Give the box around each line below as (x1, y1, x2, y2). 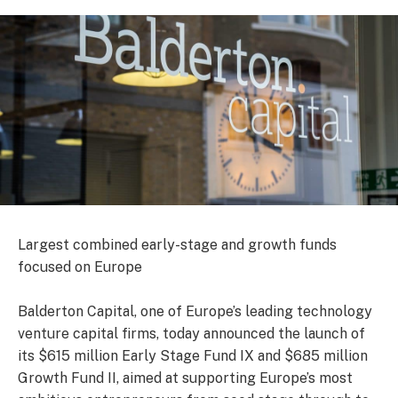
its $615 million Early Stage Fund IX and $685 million (18, 346, 368, 364)
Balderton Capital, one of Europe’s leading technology (18, 302, 372, 320)
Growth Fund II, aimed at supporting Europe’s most (18, 369, 353, 386)
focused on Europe (18, 259, 142, 276)
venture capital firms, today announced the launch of (18, 324, 365, 342)
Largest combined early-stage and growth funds (18, 236, 337, 254)
